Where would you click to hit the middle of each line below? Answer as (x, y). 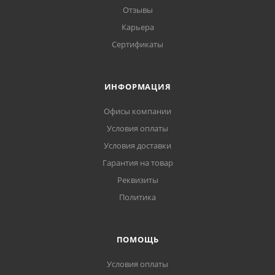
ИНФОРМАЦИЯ (137, 87)
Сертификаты (137, 44)
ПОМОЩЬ (137, 239)
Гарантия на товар (137, 163)
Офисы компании (137, 111)
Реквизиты (137, 180)
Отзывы (137, 10)
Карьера (137, 27)
